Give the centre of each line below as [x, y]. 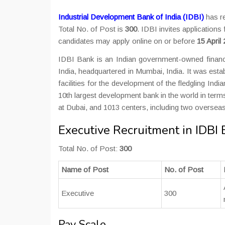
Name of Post [85, 170]
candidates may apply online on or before [128, 41]
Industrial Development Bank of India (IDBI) [131, 17]
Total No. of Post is [92, 29]
